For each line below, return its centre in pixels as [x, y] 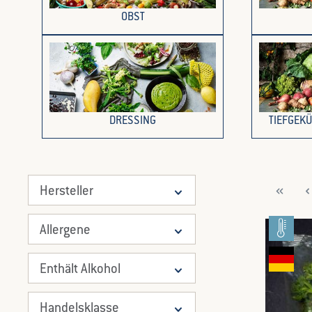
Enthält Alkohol [80, 270]
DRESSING [133, 122]
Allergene [65, 231]
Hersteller [67, 192]
